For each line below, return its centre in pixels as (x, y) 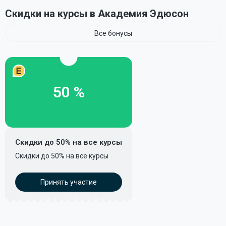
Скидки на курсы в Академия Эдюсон (97, 14)
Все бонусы (113, 33)
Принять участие (69, 182)
